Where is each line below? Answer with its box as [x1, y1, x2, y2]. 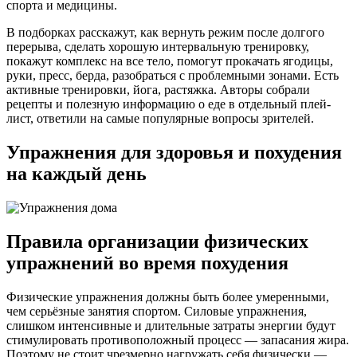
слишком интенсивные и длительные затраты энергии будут [6, 318, 335, 332]
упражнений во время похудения [6, 252, 288, 273]
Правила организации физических [6, 230, 308, 252]
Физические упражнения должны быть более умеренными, [6, 289, 329, 304]
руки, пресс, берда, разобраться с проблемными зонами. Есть [6, 69, 339, 83]
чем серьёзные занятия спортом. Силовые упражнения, [6, 304, 307, 318]
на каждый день [6, 163, 147, 184]
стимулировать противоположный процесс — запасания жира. [6, 332, 349, 347]
